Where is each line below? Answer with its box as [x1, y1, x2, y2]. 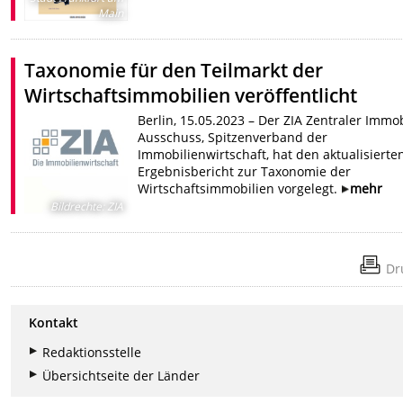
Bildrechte [49, 199, 102, 215]
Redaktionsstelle [42, 344, 142, 362]
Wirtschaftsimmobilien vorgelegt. [137, 179, 341, 197]
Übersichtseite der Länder [42, 367, 201, 385]
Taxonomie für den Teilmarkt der [24, 57, 324, 83]
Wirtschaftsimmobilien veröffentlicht [24, 82, 358, 108]
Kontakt [29, 314, 79, 332]
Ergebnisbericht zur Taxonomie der [137, 162, 351, 180]
